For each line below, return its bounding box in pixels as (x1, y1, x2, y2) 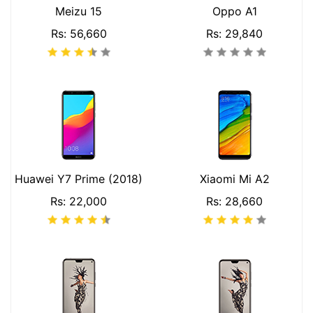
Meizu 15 (55, 4, 102, 18)
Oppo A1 (212, 4, 257, 18)
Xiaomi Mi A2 (199, 172, 270, 186)
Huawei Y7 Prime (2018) (15, 172, 143, 186)
